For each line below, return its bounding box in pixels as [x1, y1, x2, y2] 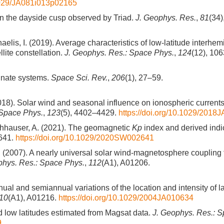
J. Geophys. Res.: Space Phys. [64, 48, 174, 57]
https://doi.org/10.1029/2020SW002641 [15, 133, 154, 142]
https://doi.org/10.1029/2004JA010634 [58, 193, 193, 202]
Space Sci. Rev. [51, 73, 107, 82]
